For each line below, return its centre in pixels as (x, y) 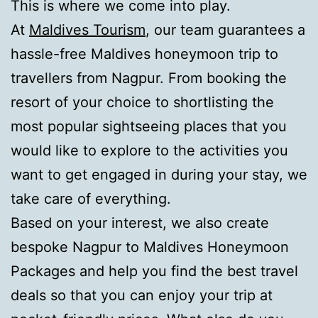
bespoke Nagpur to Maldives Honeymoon (150, 247)
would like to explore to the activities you (149, 150)
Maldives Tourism (87, 29)
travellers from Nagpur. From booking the (149, 78)
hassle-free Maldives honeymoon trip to (144, 54)
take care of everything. (91, 198)
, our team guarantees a (225, 29)
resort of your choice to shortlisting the (142, 102)
